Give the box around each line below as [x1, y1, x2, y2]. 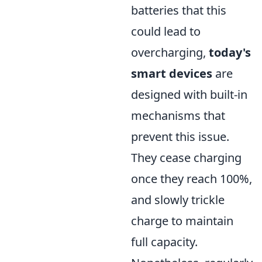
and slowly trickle [131, 191, 225, 208]
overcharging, [131, 44, 209, 60]
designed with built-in [131, 86, 247, 102]
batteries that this [131, 2, 226, 18]
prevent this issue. [131, 128, 229, 144]
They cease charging [131, 149, 242, 166]
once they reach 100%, [131, 170, 252, 187]
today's [209, 44, 251, 60]
